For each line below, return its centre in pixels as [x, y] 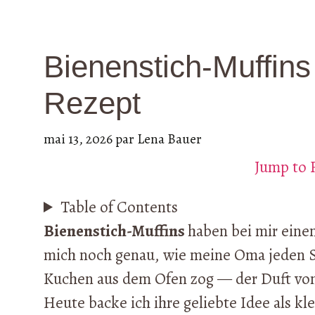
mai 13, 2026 [78, 139]
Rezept [92, 103]
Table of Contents [120, 207]
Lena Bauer [169, 139]
